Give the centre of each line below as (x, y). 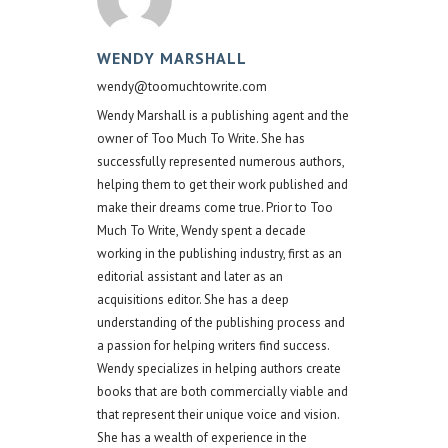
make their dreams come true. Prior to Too (215, 208)
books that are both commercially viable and (222, 392)
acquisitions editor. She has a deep (193, 300)
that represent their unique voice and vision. (218, 415)
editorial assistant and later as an (190, 277)
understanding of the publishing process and (221, 323)
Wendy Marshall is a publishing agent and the (223, 116)
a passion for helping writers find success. (213, 346)
